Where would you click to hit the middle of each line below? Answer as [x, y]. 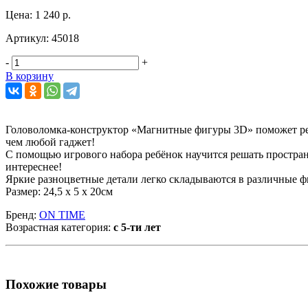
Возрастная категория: [59, 227]
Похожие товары [56, 284]
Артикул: [27, 38]
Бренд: [22, 214]
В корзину [30, 76]
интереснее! [34, 166]
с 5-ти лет [137, 227]
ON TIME [62, 214]
